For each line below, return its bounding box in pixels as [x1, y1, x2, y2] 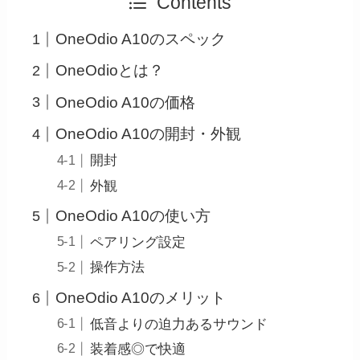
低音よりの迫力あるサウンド [89, 317, 268, 333]
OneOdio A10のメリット [55, 288, 227, 306]
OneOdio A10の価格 [55, 93, 196, 111]
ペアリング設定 [89, 235, 186, 251]
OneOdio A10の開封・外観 [55, 125, 242, 143]
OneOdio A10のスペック [55, 30, 227, 47]
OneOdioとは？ [55, 62, 165, 80]
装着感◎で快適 [89, 342, 186, 358]
